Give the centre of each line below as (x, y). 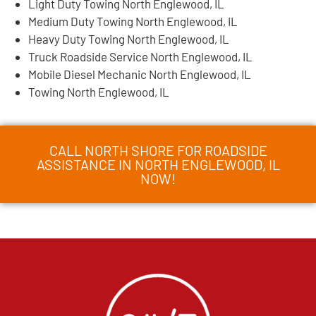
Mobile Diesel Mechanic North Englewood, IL (140, 74)
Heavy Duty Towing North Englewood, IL (129, 38)
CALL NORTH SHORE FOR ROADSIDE (158, 150)
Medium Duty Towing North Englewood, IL (133, 21)
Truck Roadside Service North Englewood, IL (140, 56)
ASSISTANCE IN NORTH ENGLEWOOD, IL (158, 164)
